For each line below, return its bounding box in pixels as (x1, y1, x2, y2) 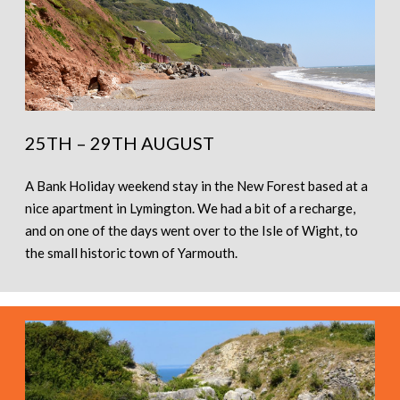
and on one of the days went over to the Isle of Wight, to (25, 221, 358, 238)
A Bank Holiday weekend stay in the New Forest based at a (25, 177, 368, 194)
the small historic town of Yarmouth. (25, 244, 237, 261)
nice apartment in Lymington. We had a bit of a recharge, (25, 199, 355, 216)
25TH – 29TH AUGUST (25, 131, 214, 154)
